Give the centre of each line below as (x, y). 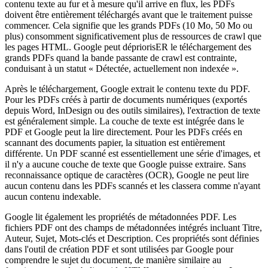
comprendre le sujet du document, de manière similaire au (113, 260)
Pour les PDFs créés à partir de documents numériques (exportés (126, 99)
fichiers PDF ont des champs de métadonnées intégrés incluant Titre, (133, 227)
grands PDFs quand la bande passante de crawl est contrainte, (121, 57)
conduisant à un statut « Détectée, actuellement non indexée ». (122, 68)
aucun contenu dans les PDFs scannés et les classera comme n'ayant (133, 185)
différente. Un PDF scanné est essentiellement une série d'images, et (133, 153)
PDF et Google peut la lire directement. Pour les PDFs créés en (124, 132)
